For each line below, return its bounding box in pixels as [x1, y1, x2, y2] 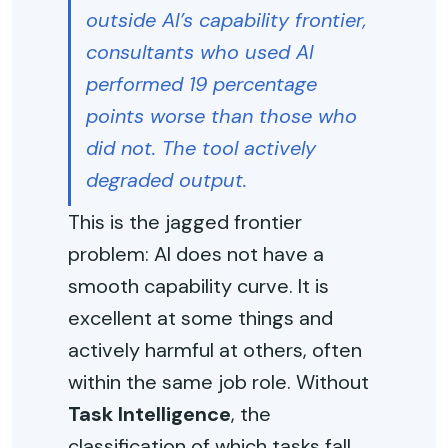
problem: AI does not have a [68, 241, 324, 267]
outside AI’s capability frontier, [86, 7, 367, 33]
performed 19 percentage [86, 71, 317, 97]
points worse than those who [86, 103, 357, 129]
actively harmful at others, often [68, 337, 362, 363]
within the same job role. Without [68, 369, 369, 395]
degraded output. [86, 167, 247, 193]
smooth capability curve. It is [68, 273, 329, 299]
